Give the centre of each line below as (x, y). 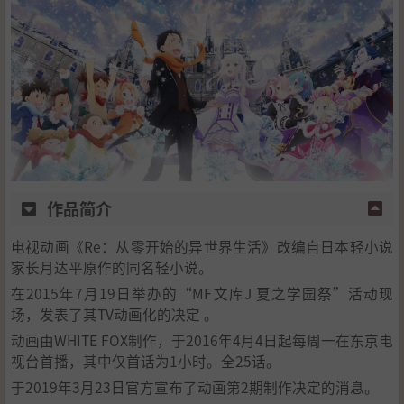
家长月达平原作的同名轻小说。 (112, 266)
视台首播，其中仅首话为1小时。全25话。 (146, 360)
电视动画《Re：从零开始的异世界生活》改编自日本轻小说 (202, 246)
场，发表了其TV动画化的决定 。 (115, 313)
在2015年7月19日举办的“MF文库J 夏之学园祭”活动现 (202, 293)
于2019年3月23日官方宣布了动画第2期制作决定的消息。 (195, 386)
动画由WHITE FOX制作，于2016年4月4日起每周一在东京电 (202, 340)
